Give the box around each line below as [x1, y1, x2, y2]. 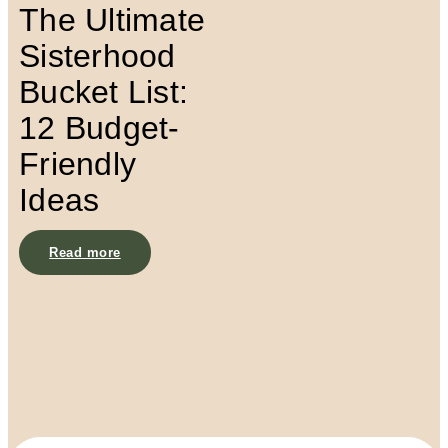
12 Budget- [19, 109, 180, 146]
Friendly [19, 145, 137, 182]
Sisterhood [19, 37, 176, 74]
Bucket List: [19, 73, 189, 110]
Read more [49, 244, 121, 260]
